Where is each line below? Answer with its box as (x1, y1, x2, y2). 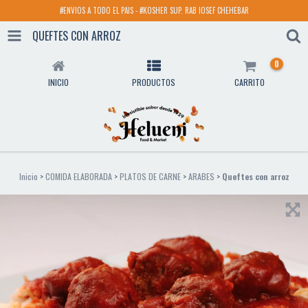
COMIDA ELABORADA (45, 170, 112, 182)
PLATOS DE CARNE (119, 170, 181, 182)
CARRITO (234, 76, 265, 88)
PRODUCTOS (132, 76, 176, 88)
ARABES (188, 170, 214, 182)
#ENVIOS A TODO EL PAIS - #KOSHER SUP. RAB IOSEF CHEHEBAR (59, 5, 249, 16)
